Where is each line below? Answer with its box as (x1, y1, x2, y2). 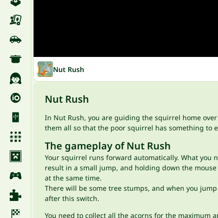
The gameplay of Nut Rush (45, 139, 171, 152)
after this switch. (45, 194, 99, 203)
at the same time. (45, 173, 102, 182)
